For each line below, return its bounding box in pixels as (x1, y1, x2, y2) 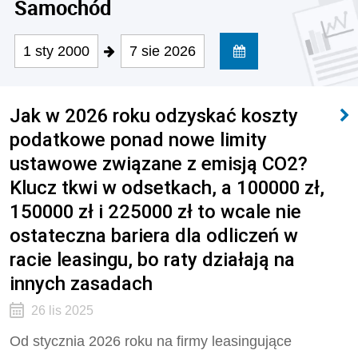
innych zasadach (10, 272, 153, 295)
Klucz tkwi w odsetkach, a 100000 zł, (10, 176, 324, 199)
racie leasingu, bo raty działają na (10, 248, 295, 271)
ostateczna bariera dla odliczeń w (10, 224, 298, 247)
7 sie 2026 (129, 43, 196, 59)
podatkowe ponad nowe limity (10, 128, 267, 151)
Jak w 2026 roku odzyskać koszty (10, 104, 298, 127)
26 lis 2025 (30, 304, 93, 317)
